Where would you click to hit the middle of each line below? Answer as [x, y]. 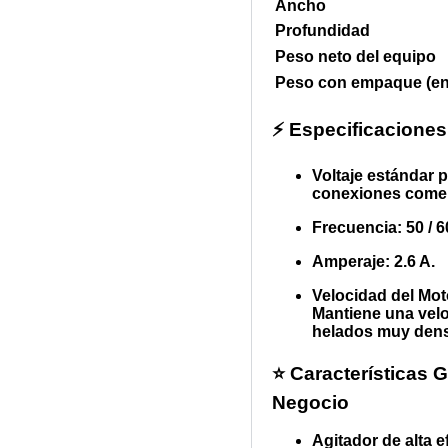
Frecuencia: [357, 227]
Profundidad [323, 31]
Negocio [311, 402]
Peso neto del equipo [356, 57]
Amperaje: [351, 261]
